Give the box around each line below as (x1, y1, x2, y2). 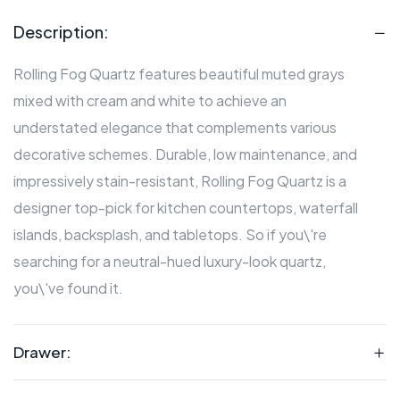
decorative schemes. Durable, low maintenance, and (13, 145, 357, 164)
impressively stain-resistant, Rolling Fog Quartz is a (13, 171, 346, 191)
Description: (13, 21, 109, 43)
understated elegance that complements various (13, 118, 337, 137)
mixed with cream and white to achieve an (13, 91, 287, 111)
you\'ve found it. (13, 279, 123, 298)
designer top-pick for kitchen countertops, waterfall (13, 198, 358, 218)
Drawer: (13, 342, 71, 362)
